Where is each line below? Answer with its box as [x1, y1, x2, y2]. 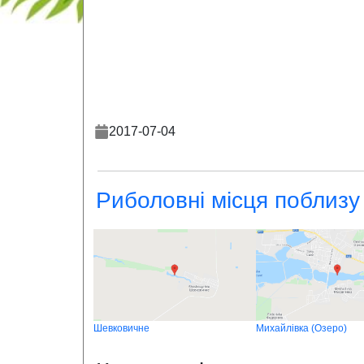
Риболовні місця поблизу [96, 188, 360, 213]
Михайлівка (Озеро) [256, 323, 347, 334]
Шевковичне [93, 323, 149, 334]
